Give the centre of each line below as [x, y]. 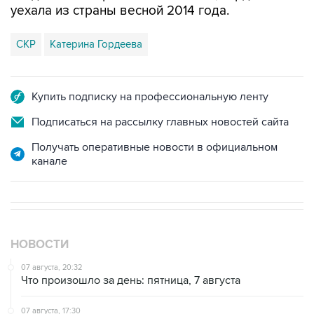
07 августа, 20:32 [52, 267]
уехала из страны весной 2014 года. [120, 11]
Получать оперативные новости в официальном [155, 147]
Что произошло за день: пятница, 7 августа [131, 280]
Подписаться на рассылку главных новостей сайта [160, 122]
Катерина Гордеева [96, 44]
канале [49, 161]
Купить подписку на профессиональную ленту [150, 97]
